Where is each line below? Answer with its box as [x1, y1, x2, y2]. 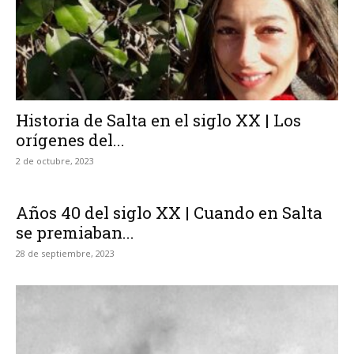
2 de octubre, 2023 [16, 155, 94, 168]
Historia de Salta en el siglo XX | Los [16, 109, 301, 132]
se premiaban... [16, 221, 134, 244]
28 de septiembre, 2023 [16, 247, 115, 260]
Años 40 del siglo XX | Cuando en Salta [16, 201, 322, 224]
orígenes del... [16, 129, 125, 152]
